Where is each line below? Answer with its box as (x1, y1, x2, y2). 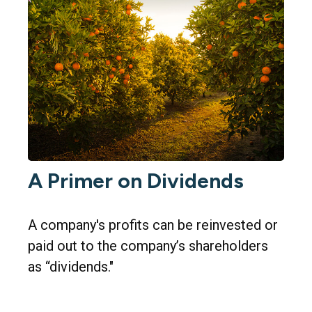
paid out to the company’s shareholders (28, 237, 268, 254)
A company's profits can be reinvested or (28, 216, 278, 233)
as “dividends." (28, 258, 114, 275)
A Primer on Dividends (28, 167, 244, 194)
